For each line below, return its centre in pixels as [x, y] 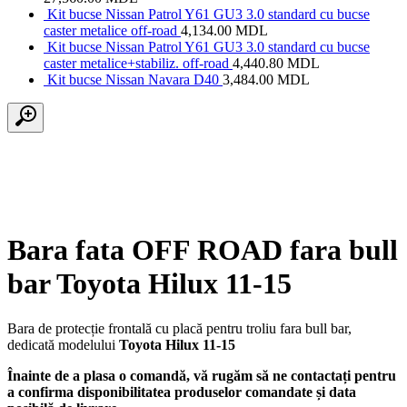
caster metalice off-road [110, 30]
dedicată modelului [63, 344]
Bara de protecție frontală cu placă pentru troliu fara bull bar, [179, 328]
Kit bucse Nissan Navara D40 [133, 79]
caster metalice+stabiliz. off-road [136, 63]
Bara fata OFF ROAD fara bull [203, 250]
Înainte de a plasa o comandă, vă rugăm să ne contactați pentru [202, 375]
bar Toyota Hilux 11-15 [149, 284]
